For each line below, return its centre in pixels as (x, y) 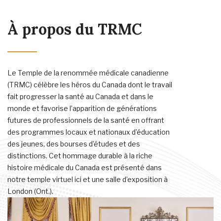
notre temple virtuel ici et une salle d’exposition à (88, 180)
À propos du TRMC (75, 29)
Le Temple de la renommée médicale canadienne (88, 73)
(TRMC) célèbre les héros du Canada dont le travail (90, 85)
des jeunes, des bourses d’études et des (74, 144)
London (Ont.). (30, 191)
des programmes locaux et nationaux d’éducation (89, 132)
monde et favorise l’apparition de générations (82, 109)
